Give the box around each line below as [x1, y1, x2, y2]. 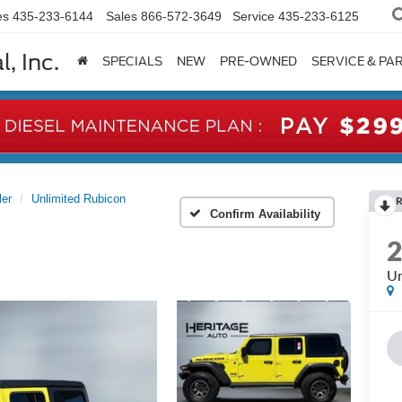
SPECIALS [102, 55, 162, 69]
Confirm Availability [210, 207, 320, 222]
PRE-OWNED [220, 55, 297, 69]
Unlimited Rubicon [31, 191, 126, 205]
